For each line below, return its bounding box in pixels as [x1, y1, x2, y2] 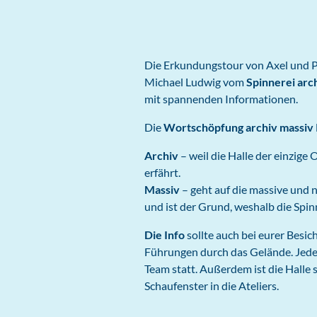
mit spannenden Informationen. [144, 91, 298, 105]
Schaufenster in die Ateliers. [144, 278, 279, 292]
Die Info [144, 227, 185, 241]
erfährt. [144, 165, 180, 179]
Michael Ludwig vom [144, 74, 246, 88]
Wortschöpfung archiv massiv [163, 120, 313, 134]
